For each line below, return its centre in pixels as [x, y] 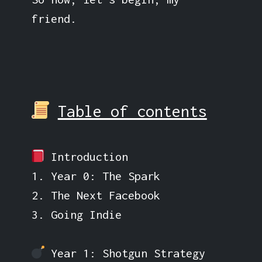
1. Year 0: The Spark [96, 175]
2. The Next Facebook [96, 195]
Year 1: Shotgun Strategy [125, 253]
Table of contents [132, 111]
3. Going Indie [76, 214]
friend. [54, 18]
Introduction [86, 156]
